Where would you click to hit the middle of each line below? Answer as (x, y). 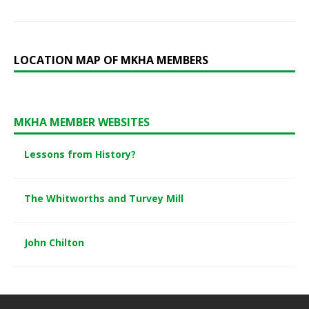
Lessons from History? (80, 154)
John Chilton (54, 242)
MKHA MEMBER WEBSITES (82, 122)
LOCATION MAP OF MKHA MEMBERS (111, 60)
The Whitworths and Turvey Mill (104, 198)
